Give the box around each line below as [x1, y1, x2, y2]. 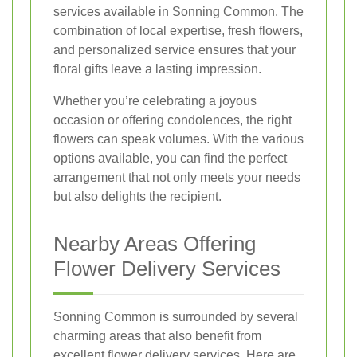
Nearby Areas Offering [53, 232, 256, 257]
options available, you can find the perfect [53, 151, 287, 166]
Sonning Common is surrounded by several [53, 310, 298, 324]
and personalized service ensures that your [53, 43, 296, 57]
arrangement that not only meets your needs [53, 171, 300, 185]
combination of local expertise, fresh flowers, [53, 24, 303, 38]
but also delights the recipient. [53, 190, 222, 204]
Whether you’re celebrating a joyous [53, 94, 257, 108]
